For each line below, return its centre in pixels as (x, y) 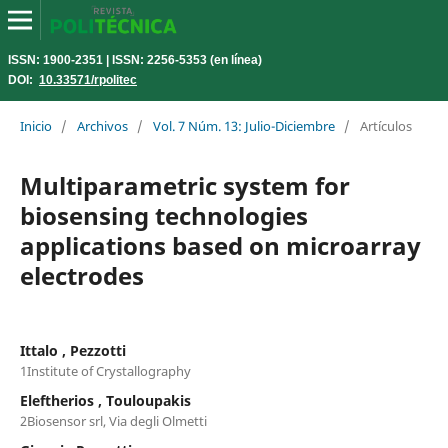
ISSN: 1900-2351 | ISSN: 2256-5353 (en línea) (135, 59)
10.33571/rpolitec (88, 79)
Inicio (35, 125)
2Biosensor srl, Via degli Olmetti (113, 420)
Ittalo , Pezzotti (72, 350)
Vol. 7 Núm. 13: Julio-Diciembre (243, 125)
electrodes (81, 275)
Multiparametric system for (184, 185)
